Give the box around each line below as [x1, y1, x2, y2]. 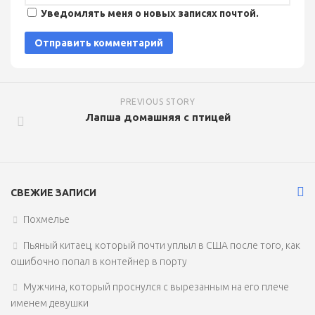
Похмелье [23, 213, 70, 225]
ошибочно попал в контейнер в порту [11, 255, 187, 267]
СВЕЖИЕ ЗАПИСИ [11, 186, 96, 198]
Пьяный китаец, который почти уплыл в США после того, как [23, 239, 300, 251]
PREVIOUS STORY [120, 96, 195, 106]
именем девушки [11, 297, 89, 309]
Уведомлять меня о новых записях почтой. [41, 7, 259, 19]
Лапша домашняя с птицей [84, 110, 231, 123]
